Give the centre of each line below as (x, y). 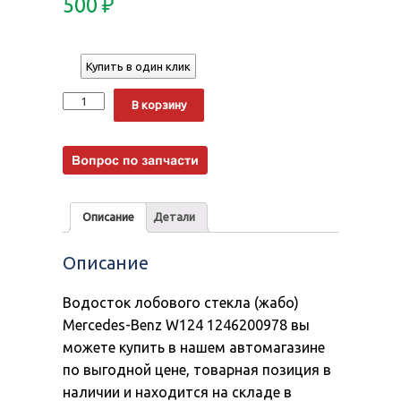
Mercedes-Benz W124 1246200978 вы (186, 324)
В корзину (159, 104)
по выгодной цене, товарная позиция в (197, 369)
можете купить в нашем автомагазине (194, 347)
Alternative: (236, 95)
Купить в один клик (138, 66)
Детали (174, 217)
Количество (94, 94)
